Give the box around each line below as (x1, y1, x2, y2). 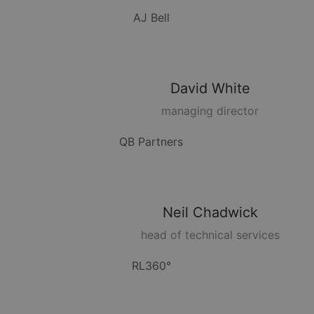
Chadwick (192, 204, 258, 221)
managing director (161, 104, 259, 118)
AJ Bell (132, 11, 170, 25)
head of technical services (140, 228, 280, 243)
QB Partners (119, 135, 184, 149)
